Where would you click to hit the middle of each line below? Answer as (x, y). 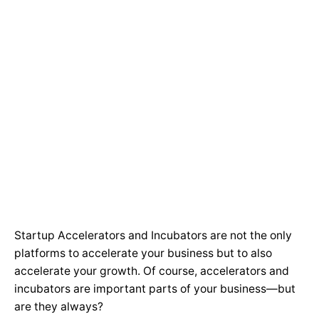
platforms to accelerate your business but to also (143, 253)
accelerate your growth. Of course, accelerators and (152, 271)
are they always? (60, 307)
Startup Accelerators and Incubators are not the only (153, 235)
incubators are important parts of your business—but (155, 289)
